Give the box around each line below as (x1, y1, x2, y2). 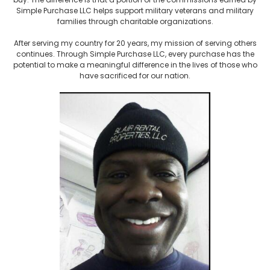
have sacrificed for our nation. (80, 71, 190, 81)
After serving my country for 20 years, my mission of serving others (13, 38, 257, 49)
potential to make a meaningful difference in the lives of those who (13, 60, 257, 71)
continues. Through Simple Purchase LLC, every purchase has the (16, 49, 254, 60)
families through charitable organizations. (57, 16, 213, 27)
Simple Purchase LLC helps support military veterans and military (16, 5, 254, 16)
